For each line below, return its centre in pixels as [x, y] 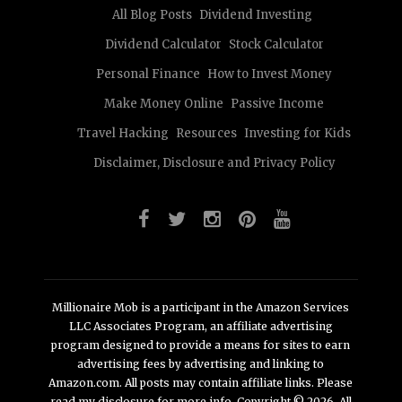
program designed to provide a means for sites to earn [201, 345]
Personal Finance [149, 74]
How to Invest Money [270, 74]
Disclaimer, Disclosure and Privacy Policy [214, 162]
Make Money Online [164, 103]
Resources [207, 133]
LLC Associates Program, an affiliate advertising [201, 326]
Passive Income [278, 103]
